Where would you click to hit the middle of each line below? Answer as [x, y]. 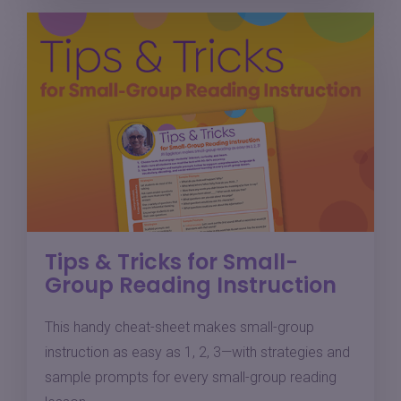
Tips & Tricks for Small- [171, 261]
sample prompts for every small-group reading [191, 377]
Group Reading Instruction [191, 285]
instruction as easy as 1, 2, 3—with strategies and [197, 352]
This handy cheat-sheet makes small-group [179, 327]
